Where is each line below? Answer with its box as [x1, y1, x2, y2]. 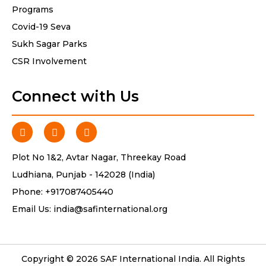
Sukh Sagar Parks [12, 39, 87, 49]
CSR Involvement [12, 56, 87, 66]
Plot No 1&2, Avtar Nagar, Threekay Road [12, 152, 186, 163]
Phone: [12, 186, 43, 197]
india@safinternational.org [51, 204, 167, 214]
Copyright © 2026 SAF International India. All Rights [21, 254, 245, 264]
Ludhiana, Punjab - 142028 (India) [12, 169, 155, 180]
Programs [12, 4, 53, 15]
